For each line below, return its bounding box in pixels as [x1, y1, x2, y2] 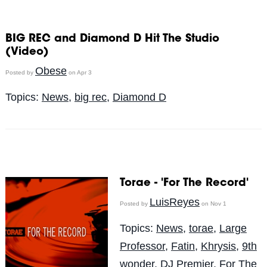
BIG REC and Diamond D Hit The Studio [5, 33, 219, 45]
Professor [119, 240, 165, 252]
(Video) [5, 46, 49, 58]
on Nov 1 [199, 200, 226, 207]
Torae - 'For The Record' [119, 178, 249, 189]
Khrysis [200, 240, 236, 252]
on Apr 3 [66, 69, 92, 76]
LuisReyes [149, 195, 200, 208]
